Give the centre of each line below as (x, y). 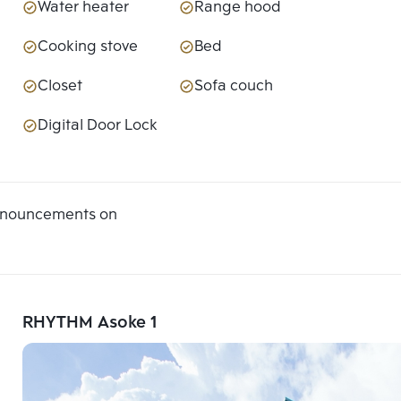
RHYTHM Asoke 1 (90, 324)
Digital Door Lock (98, 126)
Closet (60, 87)
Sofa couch (234, 87)
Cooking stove (88, 47)
